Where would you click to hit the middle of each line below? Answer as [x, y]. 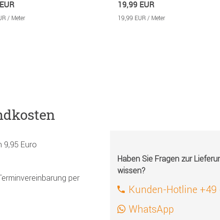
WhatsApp [151, 209]
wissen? [131, 171]
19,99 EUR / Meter [141, 18]
